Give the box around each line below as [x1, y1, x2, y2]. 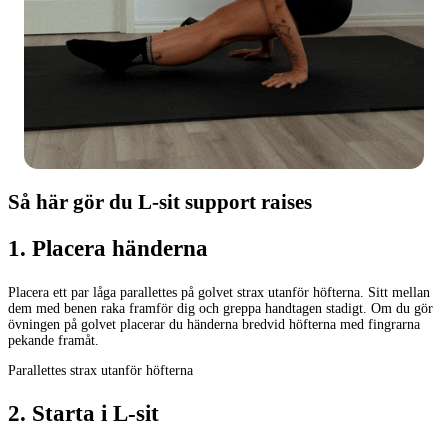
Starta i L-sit [32, 401, 159, 427]
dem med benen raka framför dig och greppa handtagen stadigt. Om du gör [8, 301, 433, 317]
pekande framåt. [8, 333, 99, 349]
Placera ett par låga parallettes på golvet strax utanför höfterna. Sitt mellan [8, 285, 430, 301]
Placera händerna [32, 236, 208, 262]
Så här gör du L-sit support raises [8, 189, 312, 213]
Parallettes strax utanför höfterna [8, 362, 193, 378]
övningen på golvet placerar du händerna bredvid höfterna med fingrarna [8, 317, 420, 333]
